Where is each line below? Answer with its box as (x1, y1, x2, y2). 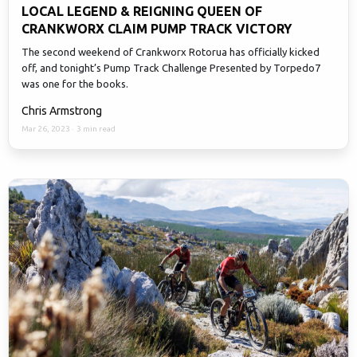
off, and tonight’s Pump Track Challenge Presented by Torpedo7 (22, 62, 320, 74)
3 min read (76, 124, 116, 134)
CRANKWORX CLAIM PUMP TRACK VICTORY (22, 22, 292, 37)
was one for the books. (22, 78, 128, 90)
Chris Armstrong (22, 104, 102, 118)
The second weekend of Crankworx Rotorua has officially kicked (22, 46, 320, 58)
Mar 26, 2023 (22, 124, 72, 134)
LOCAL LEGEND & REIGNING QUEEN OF (22, 4, 262, 19)
